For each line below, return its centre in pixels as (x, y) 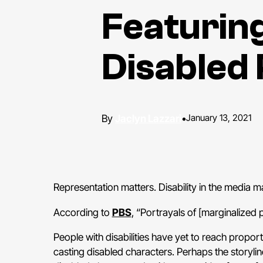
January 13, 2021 (219, 118)
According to (82, 212)
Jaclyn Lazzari (149, 118)
